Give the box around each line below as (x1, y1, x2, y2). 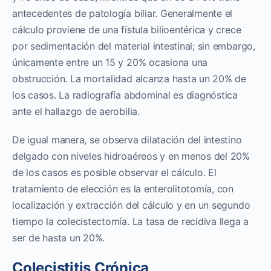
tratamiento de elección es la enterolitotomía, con (12, 182, 234, 195)
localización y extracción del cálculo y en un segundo (12, 198, 250, 211)
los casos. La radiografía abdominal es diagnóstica (12, 88, 238, 101)
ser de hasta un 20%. (12, 231, 105, 244)
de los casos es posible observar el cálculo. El (12, 166, 217, 178)
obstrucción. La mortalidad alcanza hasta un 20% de (12, 72, 247, 85)
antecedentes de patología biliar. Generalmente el (12, 7, 233, 19)
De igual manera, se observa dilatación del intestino (12, 133, 242, 146)
